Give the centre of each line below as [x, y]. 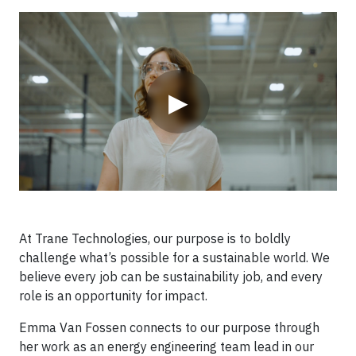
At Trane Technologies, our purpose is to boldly [155, 238]
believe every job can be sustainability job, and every [171, 277]
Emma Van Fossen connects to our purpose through [169, 327]
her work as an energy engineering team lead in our [166, 346]
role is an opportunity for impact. [115, 296]
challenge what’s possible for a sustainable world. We [174, 257]
